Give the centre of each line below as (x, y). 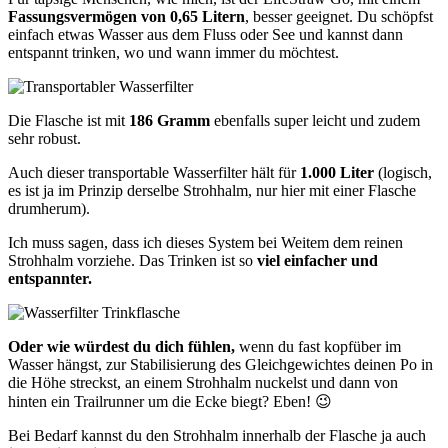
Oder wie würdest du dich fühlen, (121, 347)
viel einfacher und (317, 261)
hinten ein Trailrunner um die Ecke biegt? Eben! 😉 (170, 402)
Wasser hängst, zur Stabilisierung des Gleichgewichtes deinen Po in (220, 365)
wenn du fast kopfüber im (318, 347)
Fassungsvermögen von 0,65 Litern (126, 17)
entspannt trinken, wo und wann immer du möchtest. (173, 53)
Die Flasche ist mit (68, 121)
